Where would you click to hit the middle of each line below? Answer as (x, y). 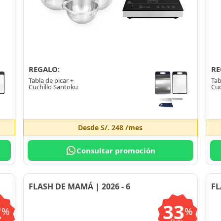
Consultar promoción (116, 150)
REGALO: (44, 69)
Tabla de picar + (51, 80)
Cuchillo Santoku (53, 87)
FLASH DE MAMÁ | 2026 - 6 (79, 186)
